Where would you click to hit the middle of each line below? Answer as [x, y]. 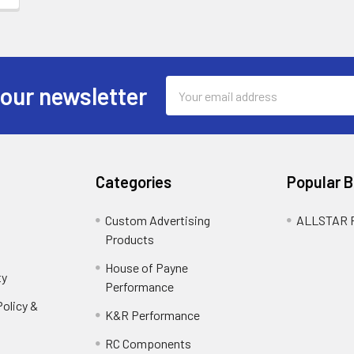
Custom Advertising [158, 220]
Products [130, 239]
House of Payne [147, 268]
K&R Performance [153, 315]
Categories [134, 182]
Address [187, 104]
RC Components [149, 344]
